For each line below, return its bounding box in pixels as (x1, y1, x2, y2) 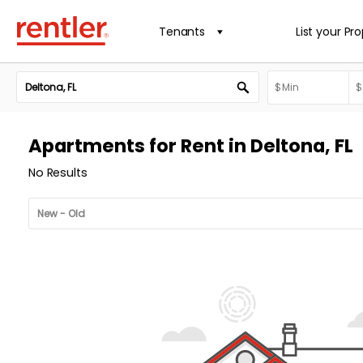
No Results (28, 164, 88, 181)
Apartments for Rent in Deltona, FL (28, 133, 353, 159)
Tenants (159, 23, 206, 40)
